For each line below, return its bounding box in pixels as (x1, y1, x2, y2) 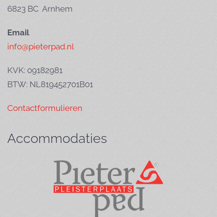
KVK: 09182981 (7, 65, 62, 75)
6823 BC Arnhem (7, 4, 73, 14)
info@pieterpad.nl (7, 42, 74, 51)
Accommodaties (7, 130, 107, 146)
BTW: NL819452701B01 (7, 79, 93, 89)
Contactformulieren (7, 103, 82, 113)
